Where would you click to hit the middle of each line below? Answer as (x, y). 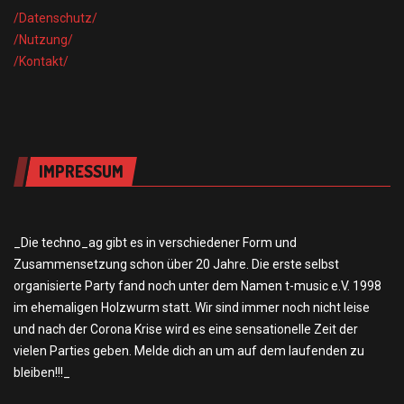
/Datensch (43, 18)
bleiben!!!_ (42, 373)
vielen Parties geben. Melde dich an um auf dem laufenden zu (189, 351)
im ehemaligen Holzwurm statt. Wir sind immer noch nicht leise (192, 308)
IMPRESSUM (81, 172)
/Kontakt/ (41, 62)
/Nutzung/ (43, 40)
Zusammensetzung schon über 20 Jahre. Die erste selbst (176, 265)
